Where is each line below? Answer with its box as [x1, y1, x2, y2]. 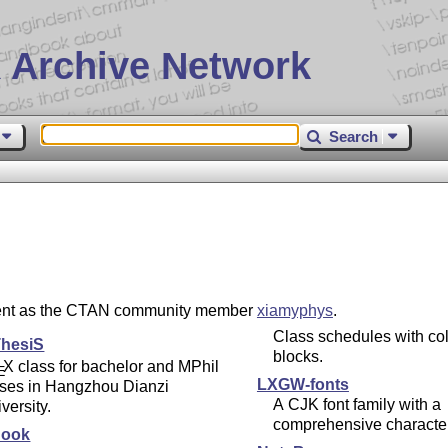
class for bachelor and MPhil [14, 358, 220, 376]
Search [329, 127, 379, 145]
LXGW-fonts [256, 376, 349, 394]
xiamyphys [256, 302, 333, 320]
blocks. [272, 348, 323, 366]
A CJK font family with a [272, 396, 441, 414]
